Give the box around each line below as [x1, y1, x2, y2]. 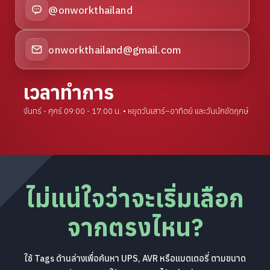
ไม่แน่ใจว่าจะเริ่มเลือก [26, 183, 244, 215]
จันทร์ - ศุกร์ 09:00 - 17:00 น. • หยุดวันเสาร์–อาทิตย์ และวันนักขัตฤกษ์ [24, 106, 249, 117]
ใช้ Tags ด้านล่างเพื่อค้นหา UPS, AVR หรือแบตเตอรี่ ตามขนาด [24, 253, 246, 265]
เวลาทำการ [24, 80, 115, 105]
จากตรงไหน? [67, 212, 203, 243]
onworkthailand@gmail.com [48, 42, 181, 57]
